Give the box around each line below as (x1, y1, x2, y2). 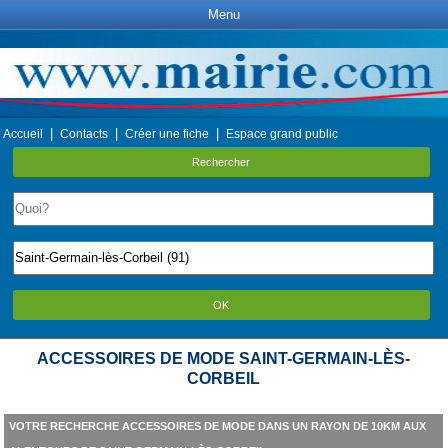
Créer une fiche (125, 127, 209, 141)
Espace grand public (226, 127, 338, 141)
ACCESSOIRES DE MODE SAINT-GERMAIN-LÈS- (37, 350, 411, 367)
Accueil (3, 127, 43, 141)
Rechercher (192, 156, 251, 168)
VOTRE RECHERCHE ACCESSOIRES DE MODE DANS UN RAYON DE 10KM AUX (8, 420, 426, 432)
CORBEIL (187, 370, 261, 387)
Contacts (60, 127, 108, 141)
